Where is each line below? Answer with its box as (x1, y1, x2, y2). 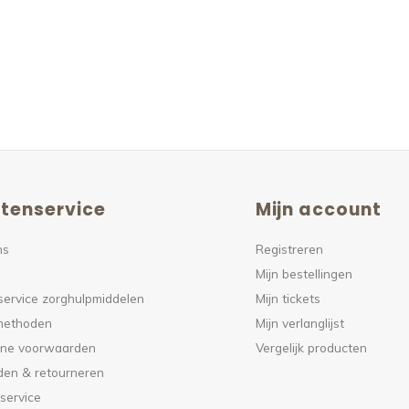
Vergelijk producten (255, 340, 367, 355)
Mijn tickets (255, 290, 320, 306)
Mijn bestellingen (255, 266, 352, 281)
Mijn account (255, 197, 382, 222)
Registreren (255, 241, 323, 257)
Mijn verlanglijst (255, 315, 344, 330)
